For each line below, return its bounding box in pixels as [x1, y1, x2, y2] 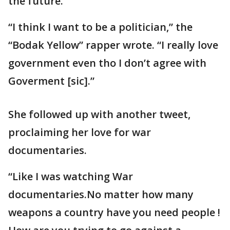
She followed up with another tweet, [8, 107, 190, 122]
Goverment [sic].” [8, 74, 94, 88]
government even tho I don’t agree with [8, 56, 206, 70]
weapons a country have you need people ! [8, 205, 220, 220]
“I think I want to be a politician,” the [8, 20, 193, 34]
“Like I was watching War [8, 169, 133, 184]
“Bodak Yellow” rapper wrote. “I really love [8, 38, 218, 52]
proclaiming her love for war [8, 125, 151, 140]
